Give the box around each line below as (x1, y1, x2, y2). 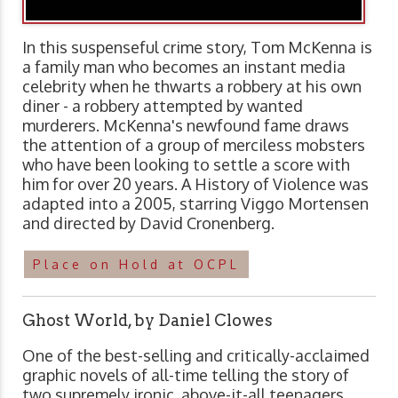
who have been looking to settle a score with (22, 154, 350, 174)
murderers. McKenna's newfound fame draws (22, 115, 349, 135)
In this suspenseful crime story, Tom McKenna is (22, 36, 372, 57)
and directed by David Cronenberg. (22, 212, 275, 233)
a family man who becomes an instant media (22, 56, 346, 76)
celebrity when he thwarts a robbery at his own (22, 76, 362, 96)
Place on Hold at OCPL (33, 256, 240, 272)
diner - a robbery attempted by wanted (22, 95, 303, 115)
